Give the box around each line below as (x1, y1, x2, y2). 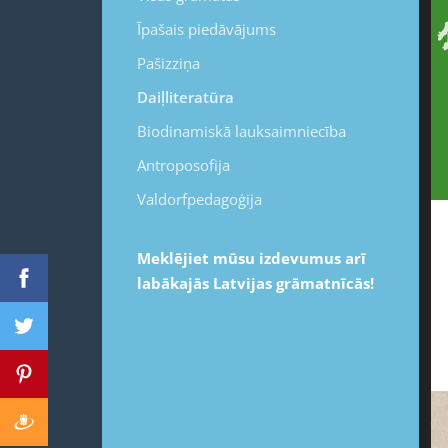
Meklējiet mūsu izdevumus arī (137, 247, 366, 268)
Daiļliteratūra (137, 86, 234, 107)
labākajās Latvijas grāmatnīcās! (137, 272, 378, 293)
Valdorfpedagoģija (137, 188, 262, 209)
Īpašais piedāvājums (137, 18, 276, 39)
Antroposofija (137, 154, 230, 175)
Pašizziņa (137, 52, 200, 73)
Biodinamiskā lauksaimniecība (137, 120, 346, 141)
